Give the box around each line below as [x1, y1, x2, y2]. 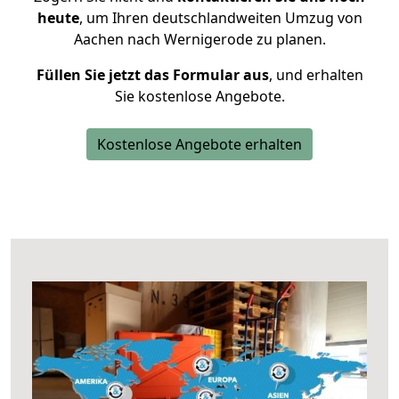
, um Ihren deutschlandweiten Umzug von [78, 8, 362, 28]
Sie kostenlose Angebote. [114, 86, 285, 106]
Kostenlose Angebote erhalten [97, 134, 302, 154]
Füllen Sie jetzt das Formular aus [36, 65, 269, 85]
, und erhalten [268, 65, 363, 85]
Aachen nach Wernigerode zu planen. [73, 29, 326, 49]
